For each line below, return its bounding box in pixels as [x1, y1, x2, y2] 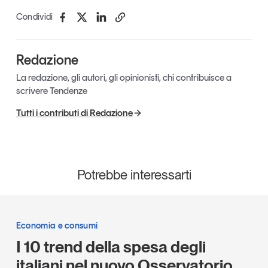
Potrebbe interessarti [77, 167, 191, 183]
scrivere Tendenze [16, 85, 87, 97]
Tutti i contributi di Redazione [16, 107, 133, 119]
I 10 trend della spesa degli [16, 237, 206, 257]
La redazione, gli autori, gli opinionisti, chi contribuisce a [16, 72, 232, 84]
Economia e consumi [16, 220, 98, 232]
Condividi [16, 11, 53, 23]
